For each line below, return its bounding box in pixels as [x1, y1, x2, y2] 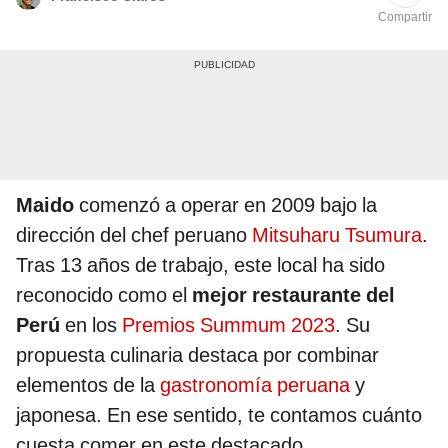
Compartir [378, 10, 432, 25]
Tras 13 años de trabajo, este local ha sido [16, 253, 385, 278]
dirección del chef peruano [16, 223, 247, 248]
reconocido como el [16, 283, 192, 308]
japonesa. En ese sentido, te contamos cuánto [16, 403, 422, 428]
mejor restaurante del [192, 283, 395, 308]
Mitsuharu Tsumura [247, 223, 422, 248]
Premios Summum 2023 [122, 313, 335, 338]
